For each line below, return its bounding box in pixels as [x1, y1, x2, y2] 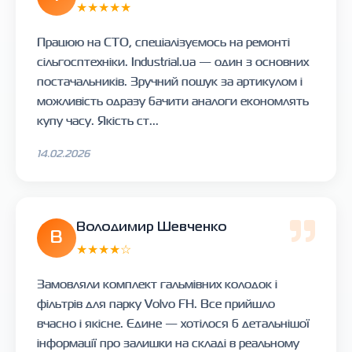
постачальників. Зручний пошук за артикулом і [37, 71, 302, 90]
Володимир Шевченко [76, 221, 227, 233]
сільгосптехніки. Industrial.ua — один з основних [37, 52, 309, 71]
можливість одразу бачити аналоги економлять [37, 91, 309, 110]
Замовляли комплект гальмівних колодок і [37, 274, 277, 293]
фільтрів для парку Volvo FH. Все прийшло [37, 294, 275, 313]
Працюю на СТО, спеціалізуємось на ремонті [37, 32, 290, 51]
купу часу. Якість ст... [37, 111, 159, 130]
